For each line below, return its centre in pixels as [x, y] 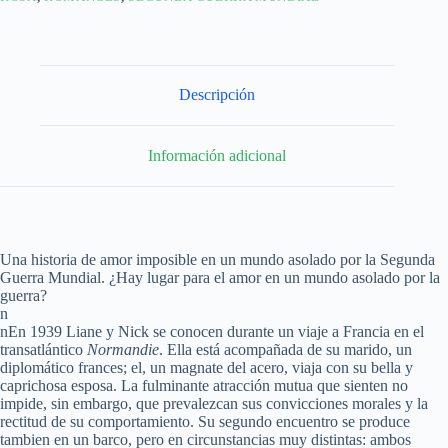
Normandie [123, 349]
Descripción [217, 95]
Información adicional [217, 155]
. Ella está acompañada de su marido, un [285, 349]
